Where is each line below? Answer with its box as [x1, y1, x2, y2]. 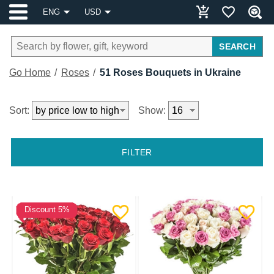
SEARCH [219, 42, 256, 51]
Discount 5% [24, 205, 70, 214]
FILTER [122, 147, 152, 157]
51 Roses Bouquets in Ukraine [100, 67, 241, 78]
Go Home [9, 67, 51, 78]
